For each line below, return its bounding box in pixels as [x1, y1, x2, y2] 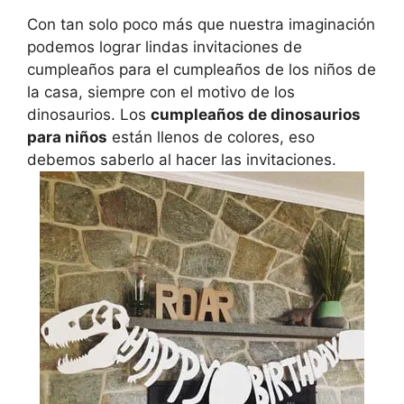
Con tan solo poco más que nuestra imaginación [27, 15, 375, 34]
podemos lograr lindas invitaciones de [27, 38, 302, 57]
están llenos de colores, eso [107, 128, 315, 147]
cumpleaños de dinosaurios [151, 106, 361, 124]
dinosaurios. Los [27, 106, 151, 124]
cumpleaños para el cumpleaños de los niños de [27, 60, 376, 79]
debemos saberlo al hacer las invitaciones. [27, 151, 336, 170]
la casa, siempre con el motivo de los [27, 83, 295, 102]
